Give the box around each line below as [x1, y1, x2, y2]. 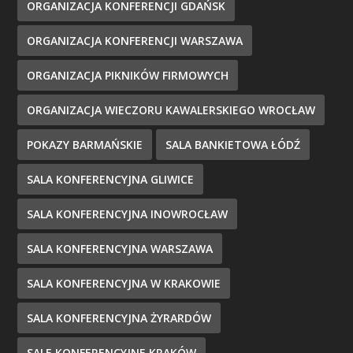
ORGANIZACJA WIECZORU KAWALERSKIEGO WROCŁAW [27, 102, 316, 118]
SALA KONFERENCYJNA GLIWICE [27, 172, 195, 188]
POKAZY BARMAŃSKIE [27, 137, 143, 153]
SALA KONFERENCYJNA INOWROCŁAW [27, 206, 229, 222]
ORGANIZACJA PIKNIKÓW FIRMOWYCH [27, 68, 229, 84]
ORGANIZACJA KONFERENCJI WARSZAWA [27, 33, 243, 49]
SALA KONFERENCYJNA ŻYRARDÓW [27, 310, 212, 326]
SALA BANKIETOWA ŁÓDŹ [165, 137, 301, 153]
